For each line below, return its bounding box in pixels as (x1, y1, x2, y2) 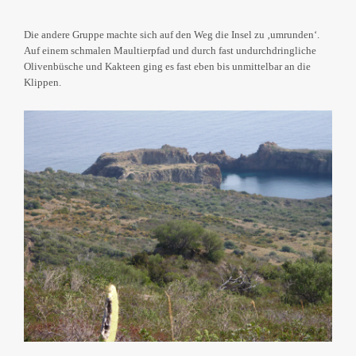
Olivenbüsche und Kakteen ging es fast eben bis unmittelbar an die (24, 60, 311, 73)
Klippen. (24, 76, 61, 89)
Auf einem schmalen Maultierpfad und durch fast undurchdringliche (24, 44, 316, 57)
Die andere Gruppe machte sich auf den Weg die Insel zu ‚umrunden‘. (24, 29, 319, 41)
